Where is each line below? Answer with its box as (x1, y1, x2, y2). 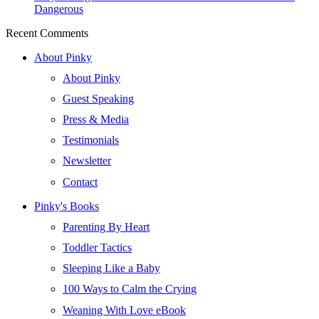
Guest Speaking (63, 92, 134, 105)
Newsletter (63, 155, 111, 167)
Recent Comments (6, 26, 88, 39)
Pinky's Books (34, 199, 99, 212)
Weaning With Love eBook (63, 303, 186, 316)
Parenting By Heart (63, 220, 150, 233)
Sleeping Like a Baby (63, 262, 160, 275)
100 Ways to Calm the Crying (63, 283, 197, 296)
